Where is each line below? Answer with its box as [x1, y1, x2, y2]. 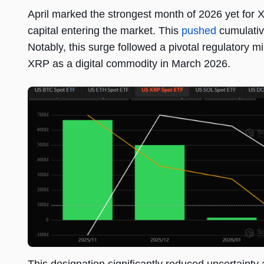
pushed [181, 25, 216, 37]
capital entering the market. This [28, 25, 181, 37]
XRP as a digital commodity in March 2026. [28, 58, 230, 70]
